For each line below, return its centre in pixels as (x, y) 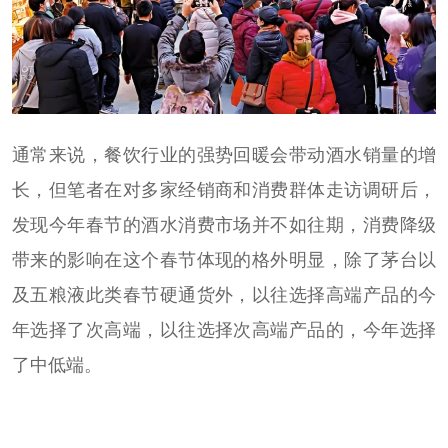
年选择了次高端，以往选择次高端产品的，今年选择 (224, 329)
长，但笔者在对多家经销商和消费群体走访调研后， (224, 189)
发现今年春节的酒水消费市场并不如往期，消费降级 (224, 224)
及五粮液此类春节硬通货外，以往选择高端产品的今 (224, 294)
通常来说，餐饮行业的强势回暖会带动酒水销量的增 (224, 154)
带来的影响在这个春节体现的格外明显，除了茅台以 (224, 259)
